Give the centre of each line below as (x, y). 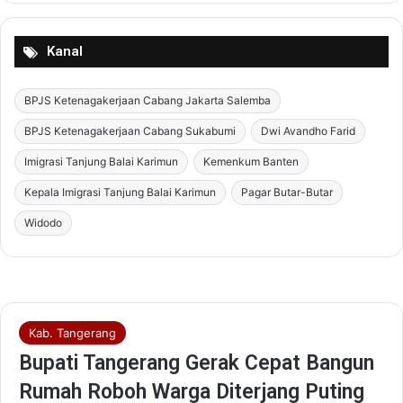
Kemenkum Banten (251, 161)
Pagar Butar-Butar (287, 192)
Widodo (43, 222)
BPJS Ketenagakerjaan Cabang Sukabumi (130, 130)
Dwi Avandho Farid (308, 130)
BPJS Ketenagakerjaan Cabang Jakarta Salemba (148, 100)
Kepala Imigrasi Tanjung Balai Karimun (120, 192)
